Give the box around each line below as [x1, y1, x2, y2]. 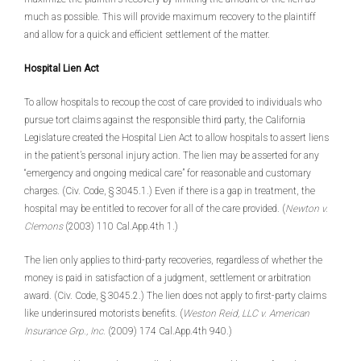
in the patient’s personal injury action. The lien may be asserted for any [24, 150, 319, 161]
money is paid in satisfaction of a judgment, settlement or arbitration [24, 272, 311, 284]
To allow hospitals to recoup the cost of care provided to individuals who [24, 97, 322, 108]
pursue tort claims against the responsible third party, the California [24, 114, 305, 126]
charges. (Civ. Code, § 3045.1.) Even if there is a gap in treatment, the [24, 185, 315, 197]
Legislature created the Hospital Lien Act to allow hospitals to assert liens [24, 132, 329, 143]
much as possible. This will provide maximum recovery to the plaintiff [24, 11, 316, 23]
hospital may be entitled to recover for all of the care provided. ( [24, 203, 285, 214]
